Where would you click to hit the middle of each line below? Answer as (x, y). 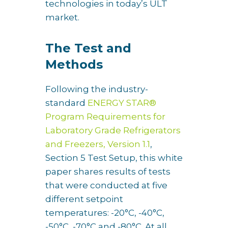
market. (62, 17)
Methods (74, 64)
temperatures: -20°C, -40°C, (105, 213)
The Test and (88, 48)
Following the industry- (97, 89)
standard (66, 103)
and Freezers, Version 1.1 (98, 144)
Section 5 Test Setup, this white (114, 158)
